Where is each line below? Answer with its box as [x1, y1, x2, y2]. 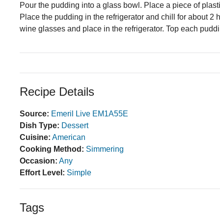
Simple [67, 168, 91, 177]
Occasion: [20, 157, 57, 165]
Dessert [61, 121, 88, 130]
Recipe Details [20, 85, 94, 99]
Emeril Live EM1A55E [51, 110, 128, 118]
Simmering [86, 145, 124, 154]
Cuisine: [20, 133, 51, 142]
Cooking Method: [20, 145, 84, 154]
